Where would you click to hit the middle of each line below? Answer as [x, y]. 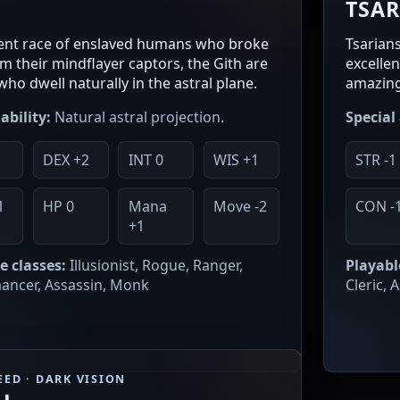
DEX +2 [66, 160]
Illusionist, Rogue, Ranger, [154, 265]
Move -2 [241, 207]
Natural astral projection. [137, 117]
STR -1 [376, 160]
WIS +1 [237, 160]
